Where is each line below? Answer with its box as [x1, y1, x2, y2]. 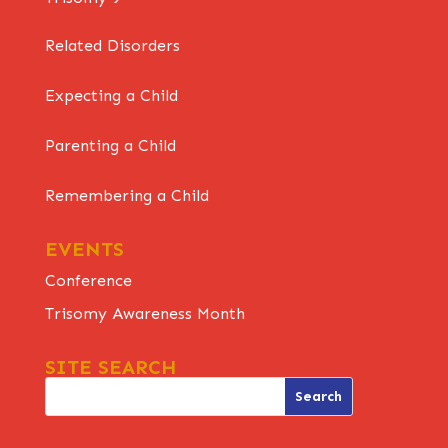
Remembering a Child [44, 185, 209, 205]
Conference [44, 270, 132, 290]
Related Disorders [44, 35, 180, 55]
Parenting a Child [44, 135, 176, 155]
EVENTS [44, 236, 124, 261]
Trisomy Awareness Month [44, 303, 245, 323]
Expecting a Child [44, 85, 178, 105]
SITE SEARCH [44, 354, 177, 379]
